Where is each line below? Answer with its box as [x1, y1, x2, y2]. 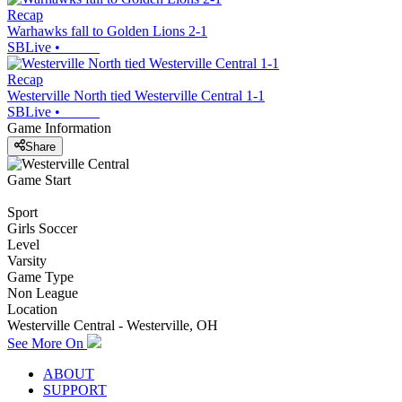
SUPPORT [43, 381, 107, 398]
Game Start [7, 171, 71, 188]
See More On [7, 335, 87, 351]
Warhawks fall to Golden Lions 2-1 [7, 23, 207, 39]
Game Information [7, 120, 111, 136]
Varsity [7, 252, 47, 268]
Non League [7, 284, 78, 301]
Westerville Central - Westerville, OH [7, 317, 218, 333]
